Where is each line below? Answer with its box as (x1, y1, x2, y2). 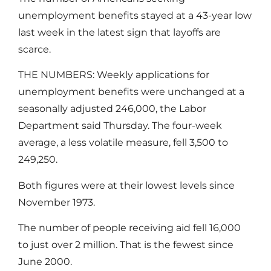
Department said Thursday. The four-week (18, 120, 222, 132)
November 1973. (18, 196, 95, 208)
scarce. (18, 44, 51, 55)
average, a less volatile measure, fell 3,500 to (18, 137, 228, 149)
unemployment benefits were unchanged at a (18, 86, 244, 98)
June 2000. (18, 256, 72, 268)
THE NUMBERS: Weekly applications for (18, 69, 209, 81)
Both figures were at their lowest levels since (18, 179, 235, 191)
